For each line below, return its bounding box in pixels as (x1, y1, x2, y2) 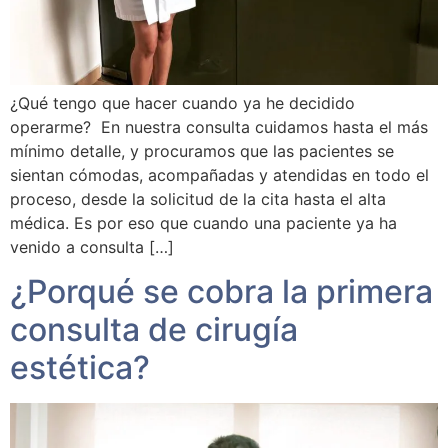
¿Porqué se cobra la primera (10, 272, 433, 312)
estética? (10, 348, 150, 388)
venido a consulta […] (10, 237, 174, 258)
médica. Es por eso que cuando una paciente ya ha (10, 213, 397, 234)
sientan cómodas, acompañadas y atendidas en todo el (10, 165, 429, 186)
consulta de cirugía (10, 310, 298, 350)
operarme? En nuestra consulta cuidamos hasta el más (10, 117, 428, 138)
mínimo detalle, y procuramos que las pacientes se (10, 141, 394, 162)
